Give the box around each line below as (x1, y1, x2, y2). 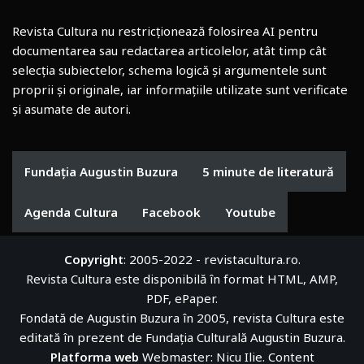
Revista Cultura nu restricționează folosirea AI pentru (12, 23, 318, 40)
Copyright (63, 251, 123, 268)
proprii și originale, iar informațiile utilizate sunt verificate (12, 81, 348, 98)
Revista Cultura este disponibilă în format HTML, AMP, (26, 271, 338, 288)
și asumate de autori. (12, 101, 131, 118)
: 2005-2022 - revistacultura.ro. (123, 251, 301, 268)
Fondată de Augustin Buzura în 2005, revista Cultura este (19, 310, 344, 327)
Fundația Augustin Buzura (24, 163, 178, 180)
